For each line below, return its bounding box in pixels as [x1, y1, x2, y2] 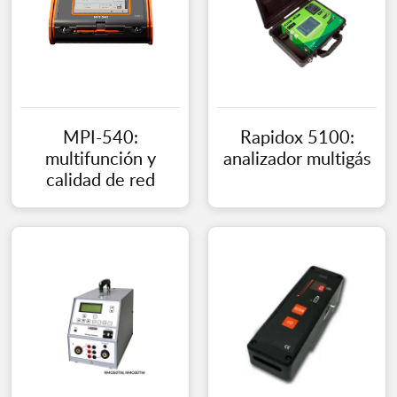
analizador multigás [222, 145, 371, 171]
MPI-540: [62, 124, 138, 150]
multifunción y [44, 145, 156, 171]
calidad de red [45, 167, 155, 192]
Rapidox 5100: [239, 124, 354, 150]
